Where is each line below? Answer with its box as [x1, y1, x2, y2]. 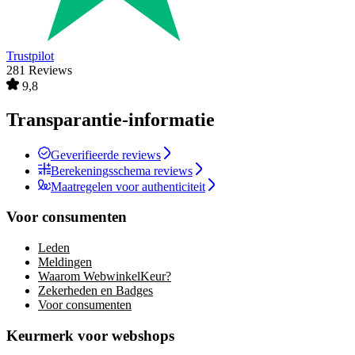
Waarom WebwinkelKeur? [38, 269, 171, 283]
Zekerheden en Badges [38, 284, 153, 297]
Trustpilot [6, 48, 54, 63]
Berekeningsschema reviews [51, 163, 193, 177]
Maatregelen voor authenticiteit [51, 179, 205, 193]
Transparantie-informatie [6, 109, 215, 130]
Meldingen [38, 255, 92, 269]
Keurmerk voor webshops [6, 326, 174, 344]
